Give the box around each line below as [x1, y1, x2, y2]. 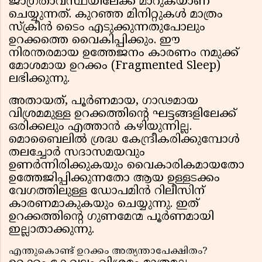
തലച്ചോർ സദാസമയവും [9, 146, 145, 161]
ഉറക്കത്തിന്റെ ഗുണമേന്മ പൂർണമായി [9, 210, 214, 225]
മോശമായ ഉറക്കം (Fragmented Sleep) [9, 59, 220, 74]
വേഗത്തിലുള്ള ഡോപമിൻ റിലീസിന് [9, 184, 205, 199]
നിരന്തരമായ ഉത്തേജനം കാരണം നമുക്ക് [9, 46, 239, 61]
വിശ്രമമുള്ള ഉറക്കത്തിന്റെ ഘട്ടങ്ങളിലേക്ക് [9, 107, 236, 122]
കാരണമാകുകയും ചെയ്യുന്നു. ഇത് [9, 197, 199, 212]
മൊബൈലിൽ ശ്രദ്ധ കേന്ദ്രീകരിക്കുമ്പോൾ [9, 133, 240, 148]
